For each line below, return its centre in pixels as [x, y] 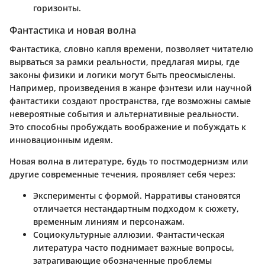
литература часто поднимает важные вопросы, [134, 247]
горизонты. [57, 8]
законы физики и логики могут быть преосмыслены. [122, 75]
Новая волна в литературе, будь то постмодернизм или [129, 161]
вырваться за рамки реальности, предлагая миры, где [125, 62]
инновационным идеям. [61, 140]
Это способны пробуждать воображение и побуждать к [128, 127]
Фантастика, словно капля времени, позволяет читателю [131, 49]
